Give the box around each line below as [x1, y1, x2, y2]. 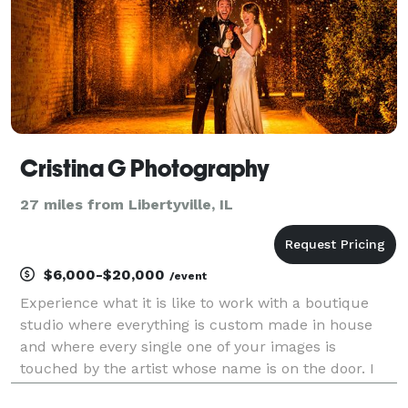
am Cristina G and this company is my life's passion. [20, 381, 386, 399]
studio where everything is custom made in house [20, 315, 372, 333]
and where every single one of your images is [20, 337, 336, 355]
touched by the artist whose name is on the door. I [20, 359, 374, 377]
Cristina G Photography [20, 154, 270, 182]
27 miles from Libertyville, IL [20, 195, 233, 213]
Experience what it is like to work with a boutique [20, 293, 369, 311]
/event [169, 269, 207, 282]
